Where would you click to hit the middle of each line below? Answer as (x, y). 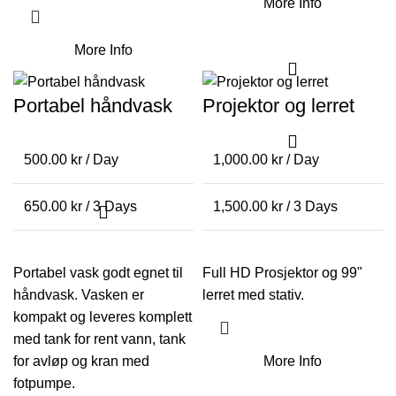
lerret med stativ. (253, 295)
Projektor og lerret (278, 106)
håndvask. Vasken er (79, 295)
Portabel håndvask (93, 106)
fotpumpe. (44, 384)
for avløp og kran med (81, 362)
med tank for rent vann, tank (99, 339)
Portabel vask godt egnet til (98, 273)
